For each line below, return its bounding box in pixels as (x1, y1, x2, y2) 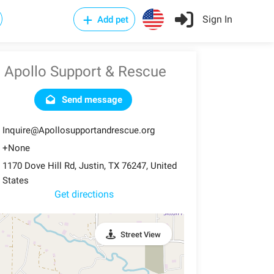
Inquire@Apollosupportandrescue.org (2, 125, 155, 136)
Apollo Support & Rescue (4, 63, 166, 80)
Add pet (95, 14, 128, 25)
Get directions (54, 188, 114, 200)
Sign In (200, 13, 232, 25)
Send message (59, 94, 123, 105)
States (2, 175, 29, 186)
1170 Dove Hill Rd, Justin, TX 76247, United (2, 160, 177, 171)
